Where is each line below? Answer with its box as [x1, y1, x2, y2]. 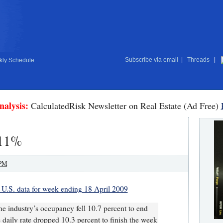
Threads [185, 56, 211, 63]
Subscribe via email [124, 56, 178, 63]
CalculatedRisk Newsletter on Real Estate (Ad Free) [28, 100, 221, 111]
